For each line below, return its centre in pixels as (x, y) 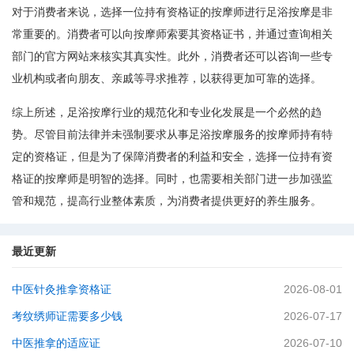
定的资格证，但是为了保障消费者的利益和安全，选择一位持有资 (172, 156)
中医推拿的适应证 (56, 343)
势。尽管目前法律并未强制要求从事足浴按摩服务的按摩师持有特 (172, 134)
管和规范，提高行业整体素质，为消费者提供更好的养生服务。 (167, 201)
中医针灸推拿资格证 (62, 289)
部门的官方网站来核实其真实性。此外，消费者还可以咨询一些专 (172, 56)
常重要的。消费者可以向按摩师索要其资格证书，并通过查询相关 (172, 34)
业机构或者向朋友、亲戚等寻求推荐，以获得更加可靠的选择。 (167, 78)
